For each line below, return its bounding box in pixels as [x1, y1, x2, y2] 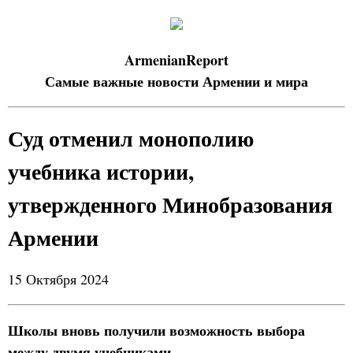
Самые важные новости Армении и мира [45, 71, 308, 91]
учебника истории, [8, 155, 194, 188]
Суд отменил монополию [8, 122, 254, 154]
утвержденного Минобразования [8, 188, 333, 221]
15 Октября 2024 [8, 269, 109, 288]
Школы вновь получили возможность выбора [8, 320, 305, 340]
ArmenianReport [124, 50, 229, 70]
